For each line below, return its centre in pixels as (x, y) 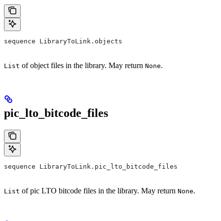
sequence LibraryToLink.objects (63, 41)
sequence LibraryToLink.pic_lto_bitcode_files (91, 166)
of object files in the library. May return (82, 65)
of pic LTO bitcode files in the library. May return (99, 190)
